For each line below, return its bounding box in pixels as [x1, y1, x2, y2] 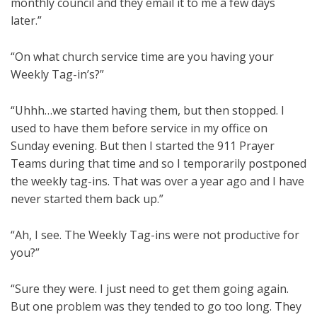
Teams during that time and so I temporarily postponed [11, 156, 306, 172]
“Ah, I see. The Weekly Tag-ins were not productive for [11, 227, 299, 243]
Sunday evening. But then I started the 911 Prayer [11, 138, 275, 154]
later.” [11, 13, 42, 29]
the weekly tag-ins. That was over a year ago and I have [11, 173, 304, 190]
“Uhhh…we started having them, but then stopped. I [11, 103, 284, 119]
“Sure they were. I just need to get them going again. [11, 281, 289, 297]
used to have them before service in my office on [11, 120, 267, 137]
